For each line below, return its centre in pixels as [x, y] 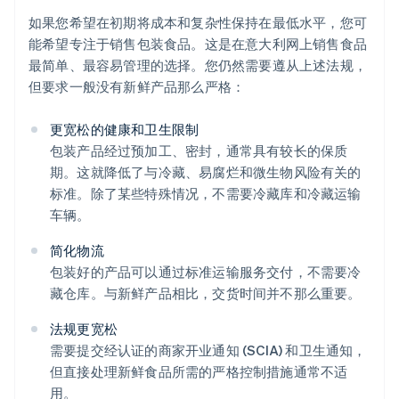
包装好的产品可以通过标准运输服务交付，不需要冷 [206, 272]
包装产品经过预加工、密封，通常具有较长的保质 [199, 151]
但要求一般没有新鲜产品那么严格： [137, 87]
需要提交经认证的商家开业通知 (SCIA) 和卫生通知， [208, 350]
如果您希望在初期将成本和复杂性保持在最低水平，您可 [198, 23]
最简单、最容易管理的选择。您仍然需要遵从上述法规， [198, 65]
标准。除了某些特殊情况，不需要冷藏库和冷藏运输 [206, 194]
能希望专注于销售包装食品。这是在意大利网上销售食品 [198, 44]
